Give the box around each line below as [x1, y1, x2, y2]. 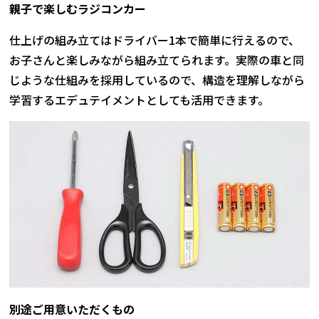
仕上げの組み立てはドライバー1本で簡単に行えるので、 [9, 31, 300, 49]
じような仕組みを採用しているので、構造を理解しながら [9, 71, 305, 89]
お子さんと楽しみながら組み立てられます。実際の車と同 [9, 51, 305, 69]
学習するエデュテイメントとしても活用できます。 [9, 91, 270, 109]
